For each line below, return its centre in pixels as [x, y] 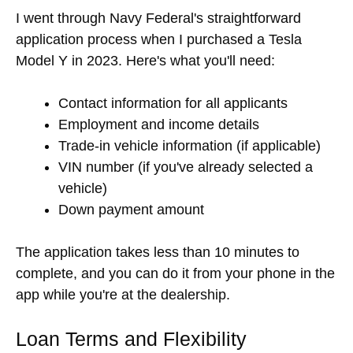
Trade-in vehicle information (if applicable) [190, 145]
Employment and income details [159, 124]
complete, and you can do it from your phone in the [175, 273]
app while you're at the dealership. [123, 294]
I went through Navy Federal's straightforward [158, 18]
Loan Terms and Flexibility [131, 338]
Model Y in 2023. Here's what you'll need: [145, 60]
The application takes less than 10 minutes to [158, 252]
